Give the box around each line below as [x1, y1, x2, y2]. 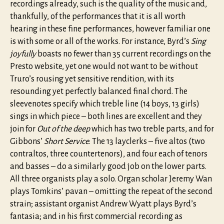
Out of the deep [37, 124, 90, 134]
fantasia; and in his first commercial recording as [10, 212, 182, 221]
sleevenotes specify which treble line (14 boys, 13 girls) [10, 99, 199, 109]
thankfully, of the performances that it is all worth [10, 12, 185, 21]
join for [10, 124, 37, 134]
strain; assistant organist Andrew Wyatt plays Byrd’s [10, 199, 196, 209]
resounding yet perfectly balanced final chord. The [10, 87, 187, 96]
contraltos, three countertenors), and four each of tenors [10, 149, 207, 159]
